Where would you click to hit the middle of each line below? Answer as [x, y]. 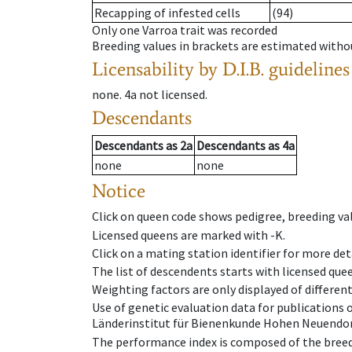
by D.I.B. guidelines [274, 69]
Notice [119, 191]
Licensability [143, 69]
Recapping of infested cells [167, 13]
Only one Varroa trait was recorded [185, 30]
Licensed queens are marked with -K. [189, 235]
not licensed [172, 95]
